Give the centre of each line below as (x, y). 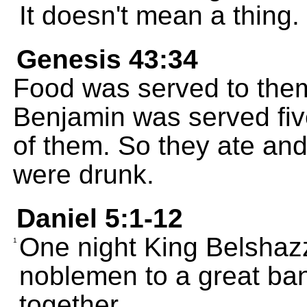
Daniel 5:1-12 (100, 218)
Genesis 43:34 (107, 59)
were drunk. (84, 174)
